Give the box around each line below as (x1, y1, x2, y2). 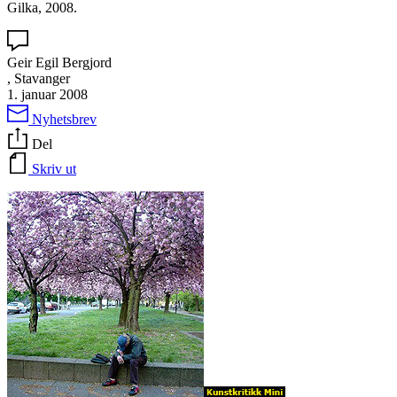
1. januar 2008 (7, 86, 88, 102)
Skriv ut (32, 160, 76, 176)
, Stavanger (7, 70, 70, 86)
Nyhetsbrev (32, 111, 97, 127)
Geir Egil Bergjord (7, 54, 112, 70)
